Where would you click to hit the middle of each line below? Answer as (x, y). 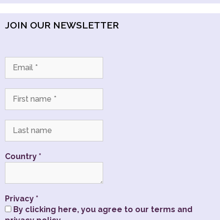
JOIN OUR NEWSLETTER (62, 25)
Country (22, 156)
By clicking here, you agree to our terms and (102, 209)
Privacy (20, 199)
